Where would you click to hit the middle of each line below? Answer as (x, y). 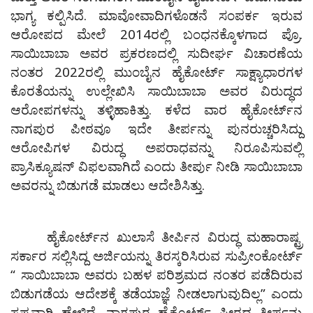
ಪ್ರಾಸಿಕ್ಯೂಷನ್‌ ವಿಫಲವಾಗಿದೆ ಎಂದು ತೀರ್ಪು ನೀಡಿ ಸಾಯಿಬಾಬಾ (156, 166)
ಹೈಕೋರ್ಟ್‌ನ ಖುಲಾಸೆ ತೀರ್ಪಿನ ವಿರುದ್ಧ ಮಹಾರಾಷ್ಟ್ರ (156, 237)
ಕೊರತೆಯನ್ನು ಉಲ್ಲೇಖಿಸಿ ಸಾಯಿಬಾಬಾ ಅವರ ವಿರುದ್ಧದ (156, 91)
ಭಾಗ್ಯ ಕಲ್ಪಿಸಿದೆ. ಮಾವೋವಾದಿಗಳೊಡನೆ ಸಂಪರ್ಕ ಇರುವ (156, 15)
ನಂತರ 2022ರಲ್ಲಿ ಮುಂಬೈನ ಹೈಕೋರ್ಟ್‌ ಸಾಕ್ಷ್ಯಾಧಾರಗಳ (156, 72)
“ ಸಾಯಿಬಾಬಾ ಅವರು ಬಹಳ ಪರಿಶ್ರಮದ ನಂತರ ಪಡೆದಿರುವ (156, 275)
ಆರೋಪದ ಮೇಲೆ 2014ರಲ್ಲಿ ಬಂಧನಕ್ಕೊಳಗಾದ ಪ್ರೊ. (156, 34)
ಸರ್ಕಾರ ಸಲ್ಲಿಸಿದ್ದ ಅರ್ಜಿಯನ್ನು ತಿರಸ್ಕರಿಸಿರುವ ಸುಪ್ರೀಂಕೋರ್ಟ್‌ (156, 256)
